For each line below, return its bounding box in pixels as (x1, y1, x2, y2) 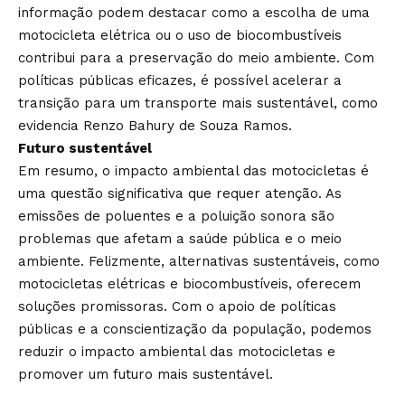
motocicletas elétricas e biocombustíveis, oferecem (18, 276, 361, 292)
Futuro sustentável (18, 140, 152, 156)
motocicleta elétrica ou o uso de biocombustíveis (18, 27, 342, 43)
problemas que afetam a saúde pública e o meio (18, 231, 342, 247)
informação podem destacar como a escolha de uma (18, 5, 370, 21)
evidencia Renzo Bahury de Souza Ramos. (18, 118, 292, 134)
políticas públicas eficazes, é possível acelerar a (18, 72, 342, 89)
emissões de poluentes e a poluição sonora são (18, 208, 334, 224)
